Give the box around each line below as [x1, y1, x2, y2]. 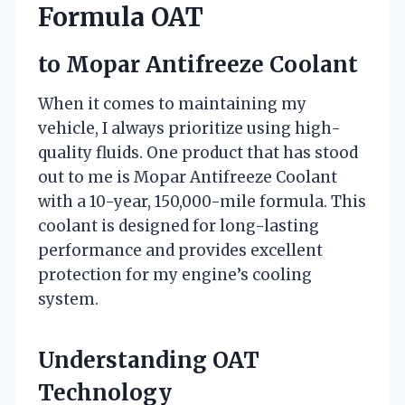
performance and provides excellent [38, 240, 323, 260]
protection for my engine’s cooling [38, 264, 312, 285]
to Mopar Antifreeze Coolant [38, 50, 358, 79]
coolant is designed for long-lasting [38, 215, 319, 236]
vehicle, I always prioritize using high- [38, 118, 341, 138]
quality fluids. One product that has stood [38, 142, 358, 163]
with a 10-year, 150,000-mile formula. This [38, 191, 366, 212]
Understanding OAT [38, 345, 259, 374]
